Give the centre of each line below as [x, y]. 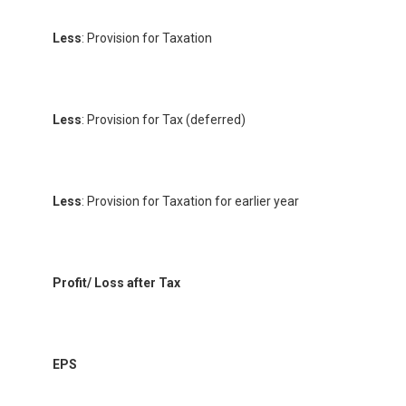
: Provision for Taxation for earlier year [190, 201]
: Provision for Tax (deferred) [164, 119]
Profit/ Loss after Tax [116, 282]
